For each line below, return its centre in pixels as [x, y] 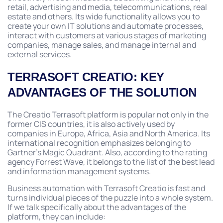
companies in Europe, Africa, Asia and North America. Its [109, 133]
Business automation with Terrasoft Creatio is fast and [106, 188]
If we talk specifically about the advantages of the [97, 207]
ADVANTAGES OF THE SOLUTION [102, 92]
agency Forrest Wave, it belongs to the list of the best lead [111, 162]
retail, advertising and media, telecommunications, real [107, 7]
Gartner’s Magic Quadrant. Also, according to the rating [107, 152]
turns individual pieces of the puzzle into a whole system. [110, 197]
